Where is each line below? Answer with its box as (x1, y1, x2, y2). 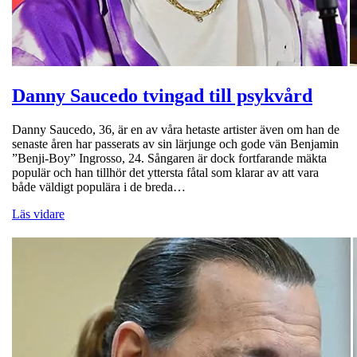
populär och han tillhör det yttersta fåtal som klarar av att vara (12, 165, 319, 179)
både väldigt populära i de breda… (12, 179, 186, 194)
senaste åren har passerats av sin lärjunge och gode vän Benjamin (12, 136, 339, 151)
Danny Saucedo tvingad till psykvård (12, 84, 312, 106)
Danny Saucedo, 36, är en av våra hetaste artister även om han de (12, 122, 339, 136)
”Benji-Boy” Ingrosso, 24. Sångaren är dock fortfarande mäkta (12, 151, 327, 165)
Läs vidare (12, 206, 65, 221)
